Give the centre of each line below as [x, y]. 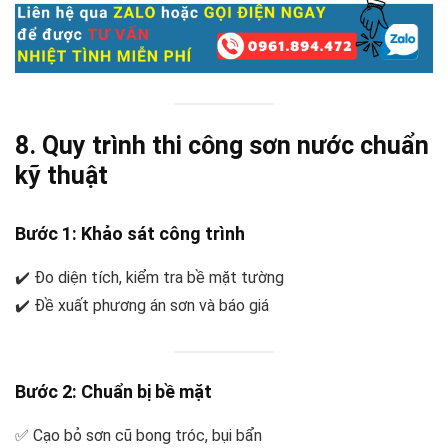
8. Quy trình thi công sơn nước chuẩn [222, 146]
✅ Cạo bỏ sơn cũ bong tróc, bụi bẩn [138, 435]
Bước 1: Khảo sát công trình [130, 234]
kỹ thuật [61, 176]
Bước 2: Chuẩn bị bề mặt [113, 391]
